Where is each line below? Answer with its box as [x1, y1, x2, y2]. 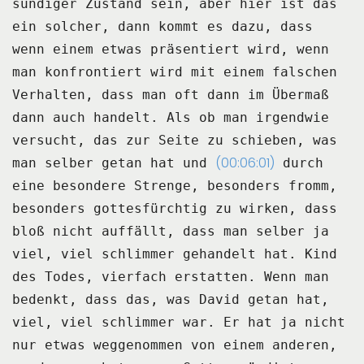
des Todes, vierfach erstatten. [12, 268, 256, 284]
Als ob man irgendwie [167, 109, 329, 125]
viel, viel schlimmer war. [12, 314, 215, 330]
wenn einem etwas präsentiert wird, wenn [12, 41, 329, 57]
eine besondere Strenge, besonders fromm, [12, 177, 337, 193]
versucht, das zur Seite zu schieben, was [12, 132, 337, 148]
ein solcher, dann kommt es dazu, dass [12, 18, 313, 34]
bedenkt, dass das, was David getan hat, [12, 291, 329, 307]
